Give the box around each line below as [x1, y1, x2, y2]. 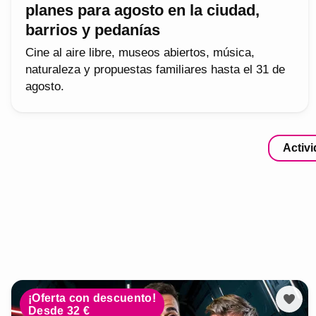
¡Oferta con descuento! [28, 291, 157, 304]
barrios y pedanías [25, 21, 160, 39]
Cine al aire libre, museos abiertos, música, [25, 46, 255, 60]
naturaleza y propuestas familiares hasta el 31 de [25, 63, 285, 77]
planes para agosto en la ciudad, [25, 1, 260, 20]
